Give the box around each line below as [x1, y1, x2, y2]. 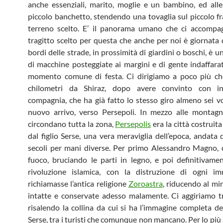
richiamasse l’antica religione [28, 179, 128, 188]
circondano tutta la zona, [28, 119, 115, 128]
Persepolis [115, 119, 151, 128]
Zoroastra [128, 179, 163, 188]
